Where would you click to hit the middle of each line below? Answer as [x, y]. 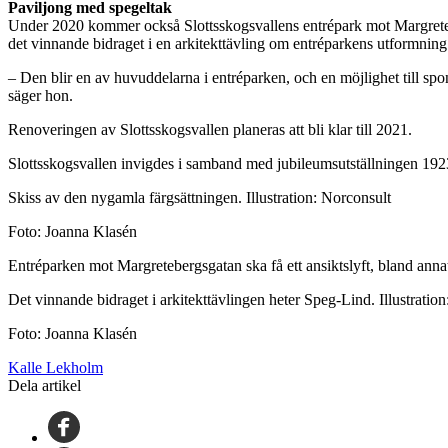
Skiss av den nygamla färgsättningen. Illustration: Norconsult [199, 197]
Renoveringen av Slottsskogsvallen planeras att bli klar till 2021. [210, 129]
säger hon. [40, 95]
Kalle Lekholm [55, 367]
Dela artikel [44, 385]
